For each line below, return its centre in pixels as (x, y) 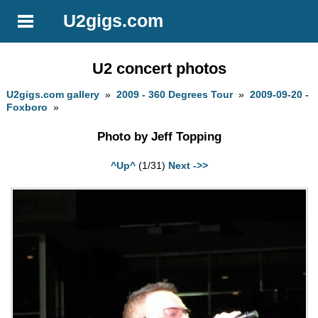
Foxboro (27, 108)
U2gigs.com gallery (53, 95)
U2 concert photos (159, 68)
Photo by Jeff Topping (159, 136)
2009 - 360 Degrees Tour (175, 95)
